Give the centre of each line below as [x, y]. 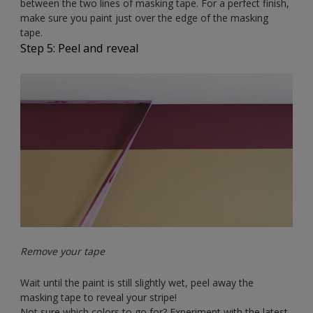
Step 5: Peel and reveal [79, 49]
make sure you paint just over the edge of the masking [144, 18]
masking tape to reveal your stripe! [99, 297]
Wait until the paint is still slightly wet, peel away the [137, 282]
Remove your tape [63, 251]
